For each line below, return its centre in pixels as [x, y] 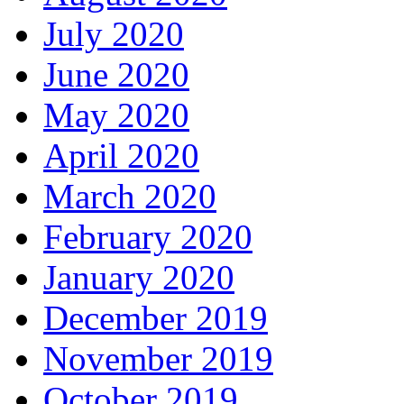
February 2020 [148, 237]
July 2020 [114, 34]
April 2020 [121, 156]
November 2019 [158, 359]
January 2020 [139, 278]
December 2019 [156, 318]
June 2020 [116, 75]
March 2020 [130, 197]
